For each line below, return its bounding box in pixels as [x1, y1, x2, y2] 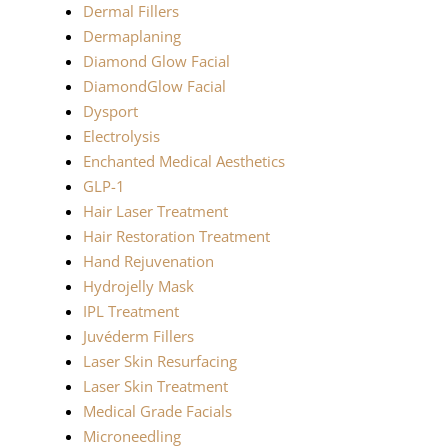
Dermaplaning [83, 26, 182, 47]
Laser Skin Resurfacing [83, 351, 238, 372]
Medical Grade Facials [83, 401, 233, 422]
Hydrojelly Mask [83, 276, 195, 297]
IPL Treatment [83, 301, 180, 322]
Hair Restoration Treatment [83, 226, 271, 247]
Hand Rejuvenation [83, 251, 215, 272]
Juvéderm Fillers [83, 326, 195, 347]
